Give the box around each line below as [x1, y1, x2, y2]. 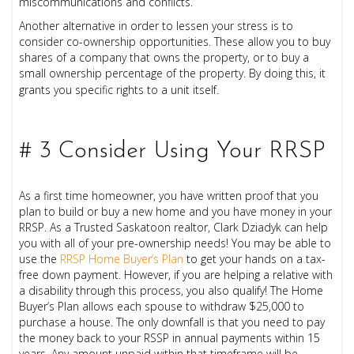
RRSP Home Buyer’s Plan [60, 251, 184, 267]
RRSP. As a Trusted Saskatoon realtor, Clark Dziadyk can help [19, 220, 329, 235]
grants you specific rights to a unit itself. [19, 82, 223, 98]
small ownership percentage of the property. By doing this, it [19, 66, 326, 81]
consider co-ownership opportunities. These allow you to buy [19, 34, 331, 50]
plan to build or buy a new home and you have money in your [19, 204, 333, 220]
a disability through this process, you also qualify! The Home [19, 283, 324, 299]
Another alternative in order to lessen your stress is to [19, 18, 294, 34]
